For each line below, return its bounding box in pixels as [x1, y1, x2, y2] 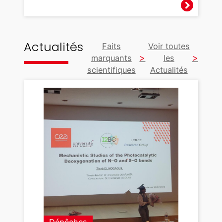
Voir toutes [148, 41, 190, 51]
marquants [91, 53, 132, 63]
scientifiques [87, 64, 136, 75]
